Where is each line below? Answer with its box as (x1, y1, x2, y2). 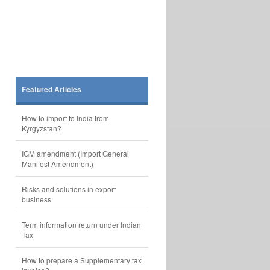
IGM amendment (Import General (22, 148, 129, 159)
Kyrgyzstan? (22, 123, 61, 133)
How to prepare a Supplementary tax (22, 255, 142, 265)
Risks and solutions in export (22, 184, 116, 194)
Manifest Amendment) (22, 159, 93, 169)
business (22, 194, 51, 204)
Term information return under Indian (22, 219, 141, 230)
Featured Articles (22, 84, 81, 95)
